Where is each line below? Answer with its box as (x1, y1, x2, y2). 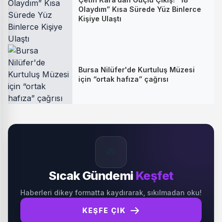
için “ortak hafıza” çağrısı (78, 75, 168, 83)
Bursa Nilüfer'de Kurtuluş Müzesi (78, 65, 195, 74)
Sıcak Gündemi (49, 168, 136, 183)
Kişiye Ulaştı (78, 14, 121, 23)
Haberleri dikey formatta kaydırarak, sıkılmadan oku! (20, 188, 202, 197)
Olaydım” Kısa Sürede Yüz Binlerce (78, 4, 201, 13)
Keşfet (136, 168, 173, 183)
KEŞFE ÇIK (82, 206, 126, 215)
